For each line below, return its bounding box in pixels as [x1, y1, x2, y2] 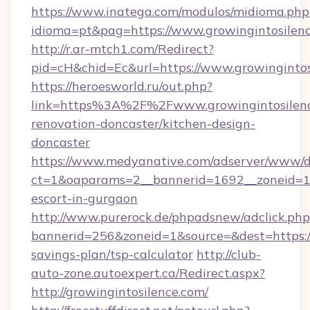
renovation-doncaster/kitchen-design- [31, 116, 255, 131]
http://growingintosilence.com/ [31, 284, 208, 300]
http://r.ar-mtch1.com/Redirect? [31, 41, 214, 57]
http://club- [197, 246, 261, 262]
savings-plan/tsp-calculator [31, 246, 193, 262]
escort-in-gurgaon [31, 190, 138, 206]
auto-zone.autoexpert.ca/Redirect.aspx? [31, 265, 265, 281]
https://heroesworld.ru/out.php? [31, 78, 212, 94]
